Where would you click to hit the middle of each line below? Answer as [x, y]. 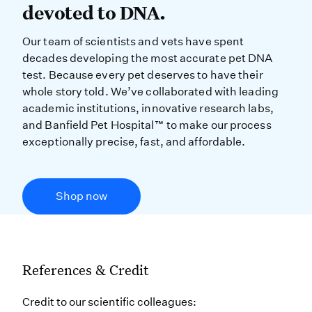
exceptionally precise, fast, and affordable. [134, 142]
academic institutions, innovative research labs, [148, 108]
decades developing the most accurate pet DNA [148, 58]
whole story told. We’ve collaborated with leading [150, 92]
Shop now [81, 196]
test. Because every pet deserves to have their [143, 75]
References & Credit [86, 270]
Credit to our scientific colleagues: [109, 302]
